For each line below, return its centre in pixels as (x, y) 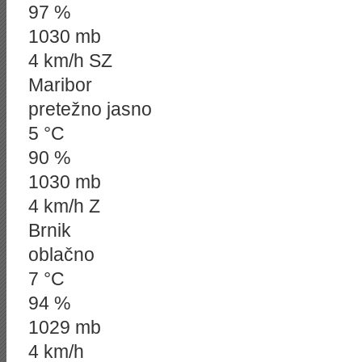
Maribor (60, 85)
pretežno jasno (90, 109)
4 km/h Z (64, 206)
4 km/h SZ (70, 61)
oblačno (61, 255)
